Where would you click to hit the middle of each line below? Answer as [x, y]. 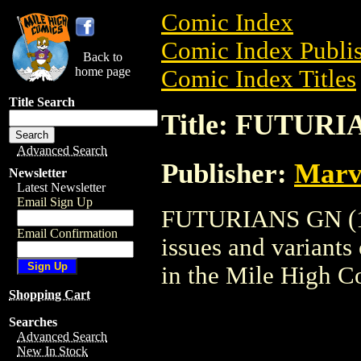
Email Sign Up [55, 202]
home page [103, 71]
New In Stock [52, 351]
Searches [33, 322]
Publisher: [228, 173]
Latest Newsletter [61, 187]
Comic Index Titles [259, 79]
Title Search [42, 102]
